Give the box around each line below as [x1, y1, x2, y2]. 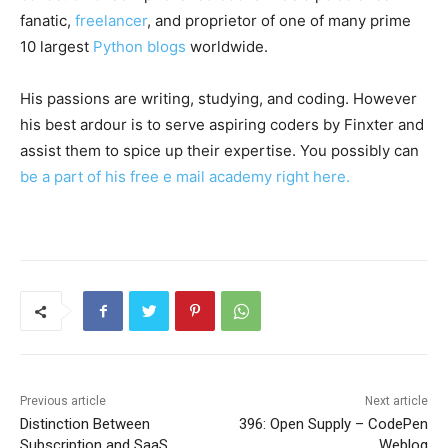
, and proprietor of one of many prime [147, 11, 411, 31]
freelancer [75, 11, 147, 31]
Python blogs [93, 37, 186, 57]
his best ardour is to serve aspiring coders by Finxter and [20, 115, 424, 135]
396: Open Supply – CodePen [238, 415, 428, 434]
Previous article [20, 394, 106, 409]
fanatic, [20, 11, 75, 31]
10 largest [20, 37, 93, 57]
